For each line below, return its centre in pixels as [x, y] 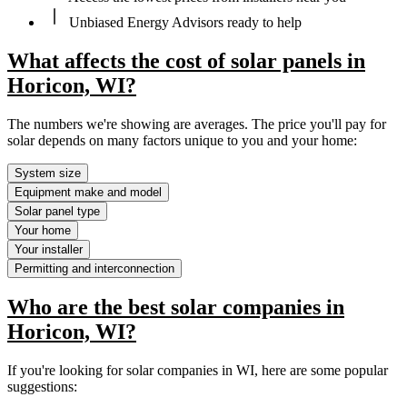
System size [48, 173]
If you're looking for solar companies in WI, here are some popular [198, 371]
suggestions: [42, 387]
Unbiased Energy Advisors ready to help [184, 22]
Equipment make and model [88, 192]
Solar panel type [57, 211]
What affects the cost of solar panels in [186, 60]
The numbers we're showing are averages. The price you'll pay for [197, 124]
